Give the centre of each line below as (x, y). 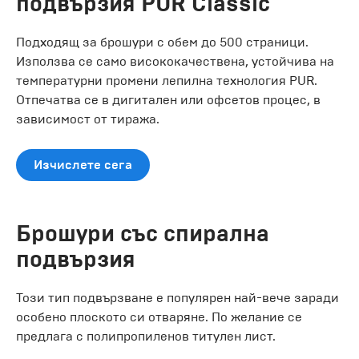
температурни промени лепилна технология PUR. (167, 80)
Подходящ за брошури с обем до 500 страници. (162, 42)
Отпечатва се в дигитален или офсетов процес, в (168, 99)
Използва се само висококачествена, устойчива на (175, 61)
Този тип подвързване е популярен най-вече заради (177, 297)
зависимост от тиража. (88, 119)
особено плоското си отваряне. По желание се (159, 317)
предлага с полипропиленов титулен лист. (146, 336)
